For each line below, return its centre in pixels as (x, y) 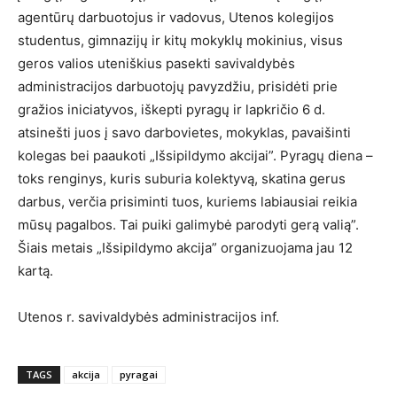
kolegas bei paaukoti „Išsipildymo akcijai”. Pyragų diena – (195, 156)
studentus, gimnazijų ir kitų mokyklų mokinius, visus (180, 40)
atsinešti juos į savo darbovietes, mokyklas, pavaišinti (184, 132)
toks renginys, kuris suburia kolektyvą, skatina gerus (182, 179)
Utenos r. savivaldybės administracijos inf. (148, 317)
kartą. (35, 271)
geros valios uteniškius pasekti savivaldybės (156, 63)
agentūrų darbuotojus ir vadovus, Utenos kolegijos (176, 17)
